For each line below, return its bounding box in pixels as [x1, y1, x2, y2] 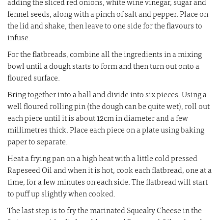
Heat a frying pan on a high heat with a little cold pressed [7, 155, 197, 164]
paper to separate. [7, 138, 68, 147]
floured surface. [7, 75, 60, 83]
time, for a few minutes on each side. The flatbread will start [7, 179, 208, 187]
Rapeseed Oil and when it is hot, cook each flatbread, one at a [7, 167, 212, 175]
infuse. [7, 34, 30, 43]
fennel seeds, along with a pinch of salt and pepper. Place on [7, 11, 208, 19]
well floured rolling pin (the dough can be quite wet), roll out [7, 103, 210, 111]
